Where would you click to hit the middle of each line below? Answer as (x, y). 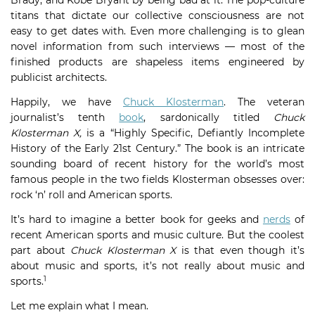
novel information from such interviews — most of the (157, 46)
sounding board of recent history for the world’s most (157, 164)
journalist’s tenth (65, 117)
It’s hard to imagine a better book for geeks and (137, 219)
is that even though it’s (240, 250)
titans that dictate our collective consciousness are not (157, 15)
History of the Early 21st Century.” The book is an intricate (157, 148)
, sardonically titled (209, 117)
